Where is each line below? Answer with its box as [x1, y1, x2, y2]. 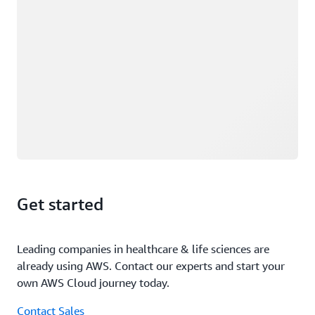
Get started [17, 194, 103, 214]
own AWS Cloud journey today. [17, 276, 169, 290]
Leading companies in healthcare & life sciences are [17, 242, 269, 256]
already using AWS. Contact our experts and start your [17, 259, 285, 273]
